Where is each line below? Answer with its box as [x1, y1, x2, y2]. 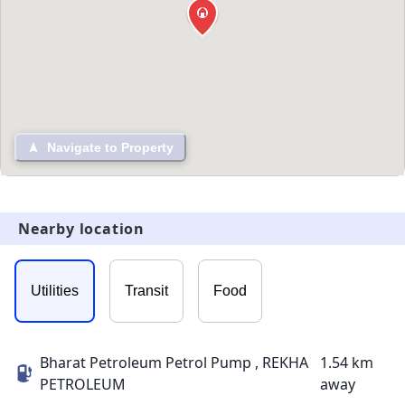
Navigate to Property [47, 140, 174, 155]
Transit [125, 283, 168, 299]
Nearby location [18, 219, 145, 240]
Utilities [31, 283, 79, 299]
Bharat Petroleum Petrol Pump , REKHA [40, 353, 308, 373]
